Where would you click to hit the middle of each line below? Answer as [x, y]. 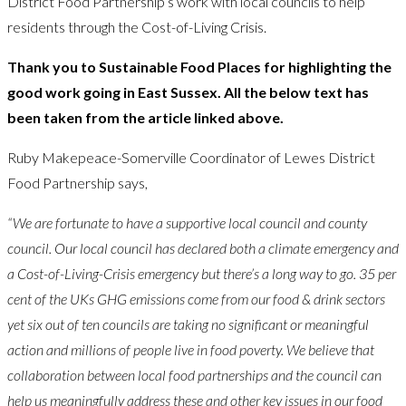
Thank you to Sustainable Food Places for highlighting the [199, 66]
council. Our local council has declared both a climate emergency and [203, 247]
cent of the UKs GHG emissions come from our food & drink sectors [196, 298]
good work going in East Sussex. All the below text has [188, 92]
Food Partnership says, [79, 182]
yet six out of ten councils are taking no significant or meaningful [188, 324]
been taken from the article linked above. [145, 117]
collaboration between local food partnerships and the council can [194, 374]
